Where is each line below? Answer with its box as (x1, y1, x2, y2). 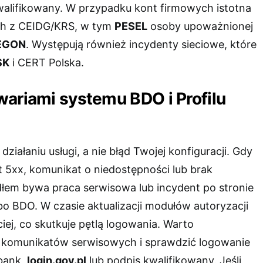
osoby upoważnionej (147, 19, 253, 32)
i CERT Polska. (9, 56, 84, 69)
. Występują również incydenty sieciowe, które (26, 38, 257, 50)
